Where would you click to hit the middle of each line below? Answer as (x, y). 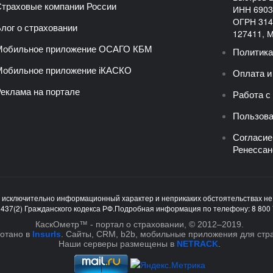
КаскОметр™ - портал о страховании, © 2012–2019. (140, 224)
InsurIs (47, 234)
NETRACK (197, 244)
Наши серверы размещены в (118, 244)
